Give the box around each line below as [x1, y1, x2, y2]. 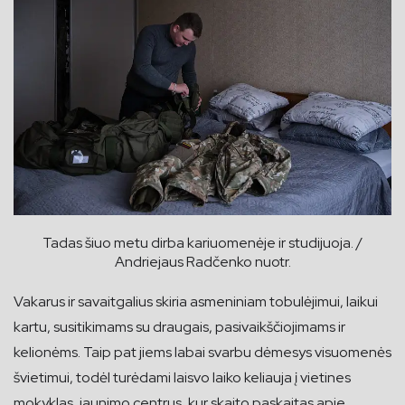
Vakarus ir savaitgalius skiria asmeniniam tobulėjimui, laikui [14, 292, 378, 312]
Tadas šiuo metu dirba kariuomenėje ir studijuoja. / [42, 233, 363, 253]
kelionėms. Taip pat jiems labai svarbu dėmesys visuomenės [14, 343, 391, 363]
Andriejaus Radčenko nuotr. [114, 252, 291, 272]
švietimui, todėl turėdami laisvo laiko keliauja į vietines [14, 368, 351, 388]
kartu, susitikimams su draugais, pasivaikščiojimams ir [14, 317, 345, 337]
